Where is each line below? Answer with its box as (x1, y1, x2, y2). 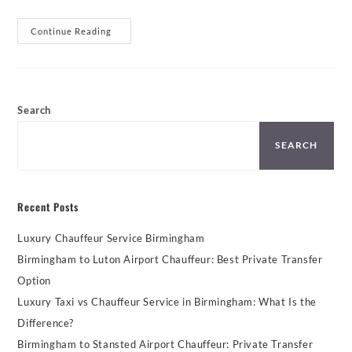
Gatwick (111, 24, 157, 38)
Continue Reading (31, 25, 112, 36)
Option (17, 273, 52, 287)
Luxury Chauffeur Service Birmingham (17, 231, 205, 244)
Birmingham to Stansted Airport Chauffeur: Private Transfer (17, 337, 313, 350)
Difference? (17, 316, 75, 329)
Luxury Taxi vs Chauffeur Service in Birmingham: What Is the (17, 295, 317, 308)
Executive (111, 46, 166, 60)
